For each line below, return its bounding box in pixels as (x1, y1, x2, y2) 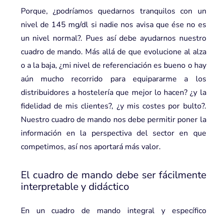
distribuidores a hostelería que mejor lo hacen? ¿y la (20, 87, 206, 98)
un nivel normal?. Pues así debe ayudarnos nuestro (20, 32, 206, 44)
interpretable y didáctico (20, 179, 129, 193)
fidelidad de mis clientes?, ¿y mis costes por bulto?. (20, 100, 206, 111)
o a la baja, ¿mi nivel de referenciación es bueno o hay (20, 60, 206, 71)
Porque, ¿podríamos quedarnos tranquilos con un (20, 5, 206, 16)
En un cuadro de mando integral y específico (20, 205, 206, 216)
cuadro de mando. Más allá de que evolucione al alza (20, 46, 206, 57)
